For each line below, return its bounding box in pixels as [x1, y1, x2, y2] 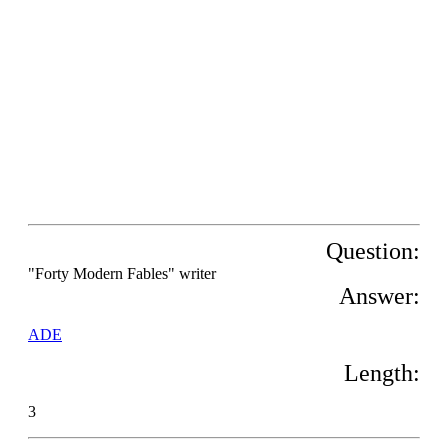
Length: [344, 360, 420, 386]
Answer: [339, 283, 420, 309]
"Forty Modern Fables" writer [28, 265, 216, 282]
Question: [326, 238, 420, 264]
